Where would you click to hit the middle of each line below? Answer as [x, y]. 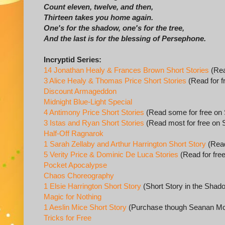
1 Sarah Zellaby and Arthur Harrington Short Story [125, 144]
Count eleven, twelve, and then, [98, 7]
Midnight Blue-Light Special [88, 102]
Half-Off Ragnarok [74, 134]
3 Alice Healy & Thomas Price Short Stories [115, 81]
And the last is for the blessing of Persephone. [125, 39]
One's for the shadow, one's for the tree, [114, 28]
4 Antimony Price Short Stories [94, 113]
